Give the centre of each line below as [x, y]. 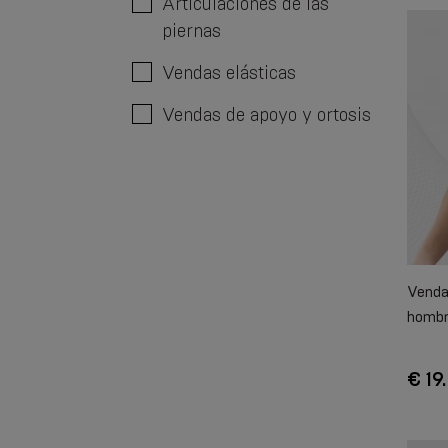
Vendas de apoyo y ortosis [266, 114]
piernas [191, 30]
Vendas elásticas [229, 72]
